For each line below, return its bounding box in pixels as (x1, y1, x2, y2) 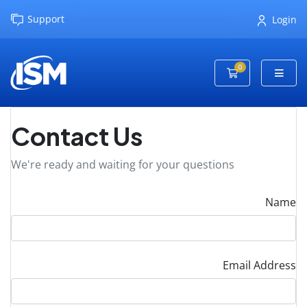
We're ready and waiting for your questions (11, 157, 234, 173)
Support (27, 12, 64, 25)
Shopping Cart (238, 66, 304, 78)
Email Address (223, 258, 296, 273)
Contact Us (11, 121, 143, 152)
